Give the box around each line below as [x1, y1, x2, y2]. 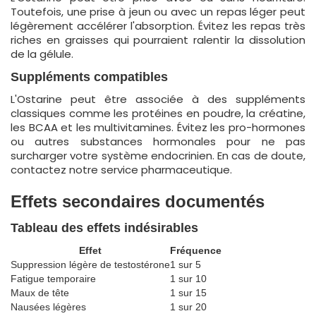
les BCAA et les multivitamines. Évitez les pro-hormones [11, 120, 305, 135]
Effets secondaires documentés [11, 192, 265, 211]
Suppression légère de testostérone [11, 259, 170, 270]
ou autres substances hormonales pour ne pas [11, 134, 305, 149]
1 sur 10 [170, 273, 207, 284]
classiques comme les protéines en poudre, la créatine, [11, 106, 305, 121]
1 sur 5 [170, 259, 201, 270]
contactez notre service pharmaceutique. [11, 162, 232, 177]
